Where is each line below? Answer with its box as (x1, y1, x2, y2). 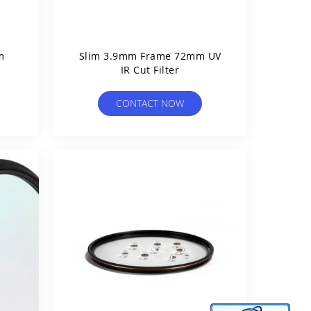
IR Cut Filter (120, 63, 180, 76)
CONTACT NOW (116, 96, 184, 110)
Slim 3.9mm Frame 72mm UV (78, 49, 221, 62)
